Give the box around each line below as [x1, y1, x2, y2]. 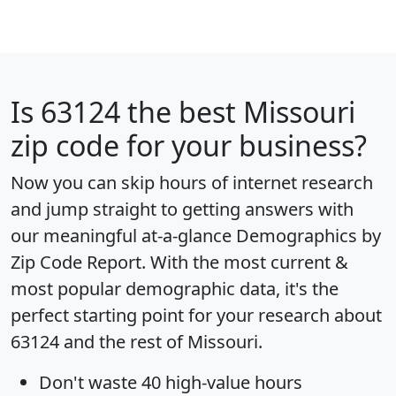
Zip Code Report [11, 249, 141, 274]
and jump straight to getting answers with [11, 196, 354, 221]
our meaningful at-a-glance [11, 223, 236, 247]
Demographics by [236, 223, 381, 247]
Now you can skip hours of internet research [11, 170, 373, 194]
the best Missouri [120, 92, 355, 131]
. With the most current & [141, 249, 348, 274]
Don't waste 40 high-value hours [39, 369, 302, 394]
